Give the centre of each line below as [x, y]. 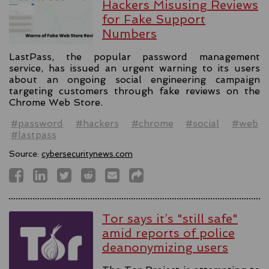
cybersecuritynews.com [87, 153]
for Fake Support [154, 20]
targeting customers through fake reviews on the [134, 91]
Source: [25, 153]
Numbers [129, 34]
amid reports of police [168, 233]
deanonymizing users [165, 247]
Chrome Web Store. [56, 102]
